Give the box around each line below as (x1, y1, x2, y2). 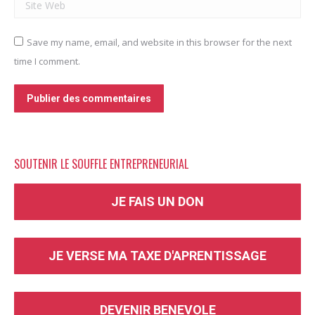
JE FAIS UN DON (111, 194, 204, 209)
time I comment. (14, 55, 80, 67)
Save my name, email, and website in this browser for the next (27, 36, 292, 49)
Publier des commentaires (27, 93, 151, 104)
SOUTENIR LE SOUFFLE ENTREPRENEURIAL (14, 155, 188, 172)
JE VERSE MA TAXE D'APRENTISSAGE (49, 248, 266, 263)
